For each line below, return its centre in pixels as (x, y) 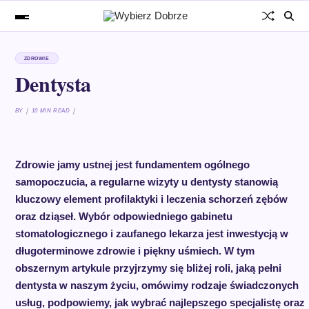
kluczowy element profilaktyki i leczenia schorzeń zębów (151, 199)
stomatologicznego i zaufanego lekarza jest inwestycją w (151, 233)
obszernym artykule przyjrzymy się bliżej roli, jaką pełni (148, 268)
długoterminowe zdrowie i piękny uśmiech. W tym (134, 251)
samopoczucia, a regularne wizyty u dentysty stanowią (146, 182)
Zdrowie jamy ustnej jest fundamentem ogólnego (132, 165)
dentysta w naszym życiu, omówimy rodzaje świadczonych (157, 285)
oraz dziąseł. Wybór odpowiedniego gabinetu (123, 216)
